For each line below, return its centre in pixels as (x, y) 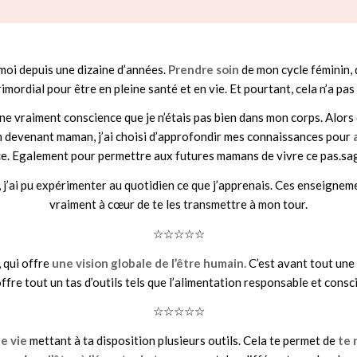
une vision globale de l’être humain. (150, 263)
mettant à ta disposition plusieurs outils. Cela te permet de (182, 341)
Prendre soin (204, 69)
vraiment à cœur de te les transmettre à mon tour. (178, 204)
